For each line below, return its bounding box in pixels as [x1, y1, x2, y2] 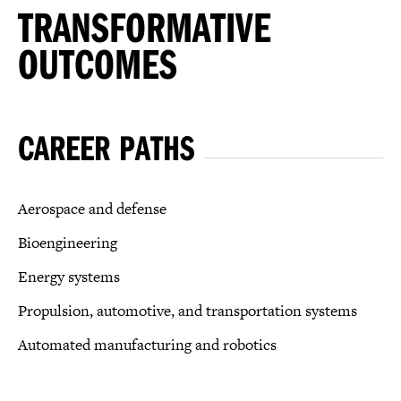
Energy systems [18, 265, 120, 287]
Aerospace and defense [18, 197, 166, 219]
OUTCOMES [18, 36, 177, 90]
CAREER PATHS [18, 124, 194, 169]
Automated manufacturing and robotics [18, 333, 277, 355]
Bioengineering [18, 231, 117, 253]
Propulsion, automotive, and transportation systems [18, 299, 357, 321]
